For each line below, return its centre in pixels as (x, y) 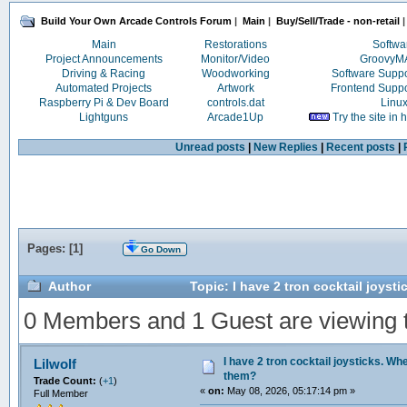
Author (69, 287)
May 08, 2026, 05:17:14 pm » (290, 390)
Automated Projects (104, 89)
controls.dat (235, 103)
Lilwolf (55, 363)
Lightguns (104, 118)
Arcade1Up (236, 118)
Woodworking (235, 74)
